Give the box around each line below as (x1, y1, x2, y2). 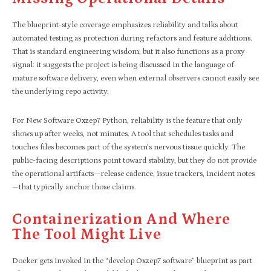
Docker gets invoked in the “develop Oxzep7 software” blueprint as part (12, 256, 252, 266)
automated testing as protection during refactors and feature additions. (12, 33, 252, 43)
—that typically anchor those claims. (12, 182, 136, 192)
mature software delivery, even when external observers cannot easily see (12, 73, 259, 83)
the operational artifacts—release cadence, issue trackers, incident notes (12, 169, 255, 178)
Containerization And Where (12, 211, 230, 228)
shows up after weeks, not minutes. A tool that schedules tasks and (12, 129, 233, 139)
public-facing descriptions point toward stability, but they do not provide (12, 155, 256, 165)
